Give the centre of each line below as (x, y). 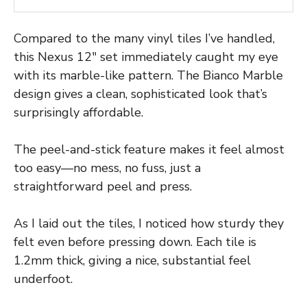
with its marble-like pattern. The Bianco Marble (148, 76)
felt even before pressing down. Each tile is (135, 242)
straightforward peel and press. (103, 187)
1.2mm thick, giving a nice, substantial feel (132, 261)
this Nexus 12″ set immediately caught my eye (146, 57)
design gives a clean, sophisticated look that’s (140, 94)
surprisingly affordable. (78, 113)
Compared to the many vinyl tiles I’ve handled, (144, 39)
